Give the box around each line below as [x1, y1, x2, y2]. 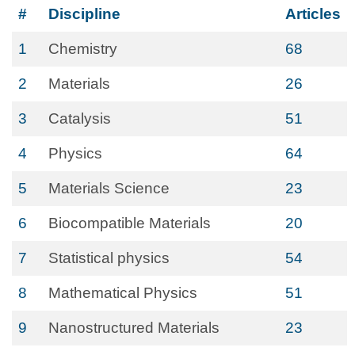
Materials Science [48, 180, 170, 197]
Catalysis [48, 110, 111, 127]
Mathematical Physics [48, 284, 197, 301]
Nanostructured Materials [48, 319, 219, 336]
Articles [285, 6, 341, 22]
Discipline [48, 6, 120, 22]
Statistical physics [48, 250, 170, 266]
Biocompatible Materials [48, 215, 211, 231]
